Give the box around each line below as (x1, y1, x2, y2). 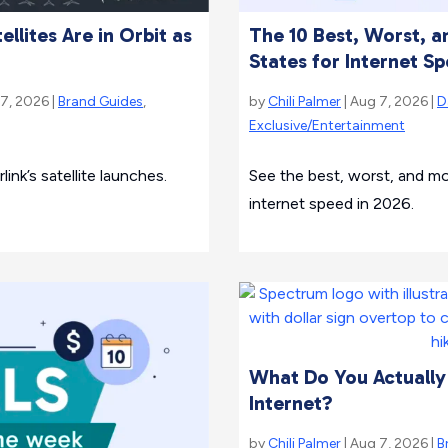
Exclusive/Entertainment (249, 116, 405, 134)
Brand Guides (58, 92, 143, 110)
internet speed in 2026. (249, 193, 414, 213)
